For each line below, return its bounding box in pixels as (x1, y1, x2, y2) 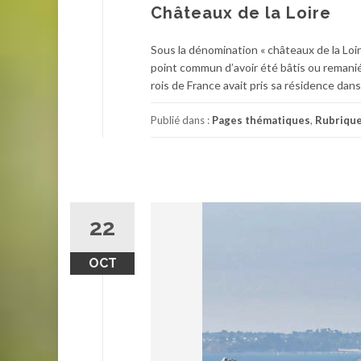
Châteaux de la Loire (151, 3, 331, 23)
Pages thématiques (212, 114, 310, 127)
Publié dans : (151, 114, 212, 127)
